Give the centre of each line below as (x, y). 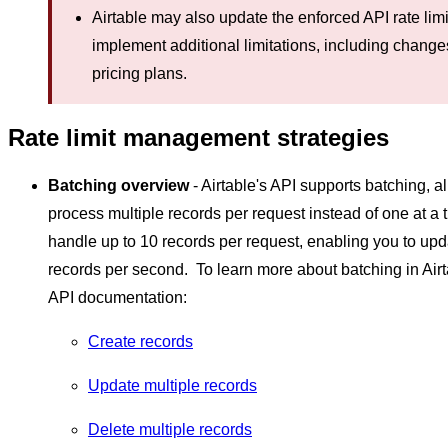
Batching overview (118, 185)
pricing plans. (139, 73)
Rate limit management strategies (198, 137)
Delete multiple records (170, 429)
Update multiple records (172, 385)
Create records (140, 341)
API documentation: (117, 297)
